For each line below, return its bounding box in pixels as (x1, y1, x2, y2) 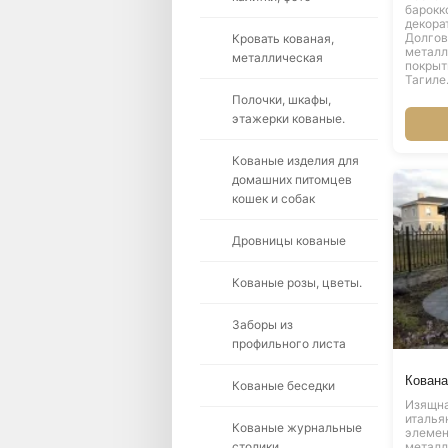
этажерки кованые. (232, 111, 345, 126)
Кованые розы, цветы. (232, 275, 362, 290)
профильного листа (232, 336, 346, 351)
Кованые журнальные (232, 420, 362, 435)
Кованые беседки (232, 378, 335, 393)
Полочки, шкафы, (232, 92, 331, 107)
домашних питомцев (232, 172, 352, 187)
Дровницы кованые (232, 233, 346, 248)
